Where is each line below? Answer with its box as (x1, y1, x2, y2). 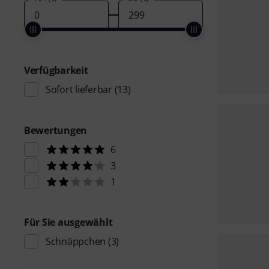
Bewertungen (24, 124, 88, 137)
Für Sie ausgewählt (24, 216, 113, 229)
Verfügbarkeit (24, 64, 88, 77)
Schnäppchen (46, 235, 106, 248)
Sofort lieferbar (46, 83, 112, 96)
